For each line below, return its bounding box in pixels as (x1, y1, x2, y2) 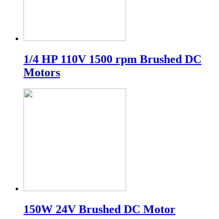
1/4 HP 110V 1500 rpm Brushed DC (23, 52, 201, 66)
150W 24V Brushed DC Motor (23, 203, 175, 216)
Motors (23, 66, 60, 79)
